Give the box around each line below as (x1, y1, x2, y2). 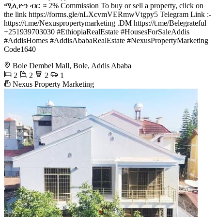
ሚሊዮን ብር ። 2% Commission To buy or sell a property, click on (4, 1, 203, 10)
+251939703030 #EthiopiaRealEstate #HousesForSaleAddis (4, 27, 189, 36)
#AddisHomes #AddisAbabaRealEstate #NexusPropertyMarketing (4, 36, 208, 45)
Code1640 (4, 45, 36, 53)
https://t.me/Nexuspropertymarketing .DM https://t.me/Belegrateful (4, 18, 206, 27)
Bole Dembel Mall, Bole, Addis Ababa (13, 61, 131, 70)
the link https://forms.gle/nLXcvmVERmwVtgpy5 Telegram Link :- (4, 10, 211, 18)
